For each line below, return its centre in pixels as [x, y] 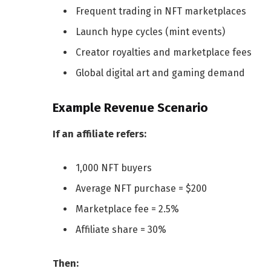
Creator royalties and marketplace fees [164, 52]
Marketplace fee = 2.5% [127, 209]
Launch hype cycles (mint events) [150, 31]
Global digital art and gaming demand [160, 73]
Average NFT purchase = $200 [141, 189]
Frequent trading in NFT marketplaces [161, 11]
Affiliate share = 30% [121, 230]
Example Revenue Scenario [130, 107]
